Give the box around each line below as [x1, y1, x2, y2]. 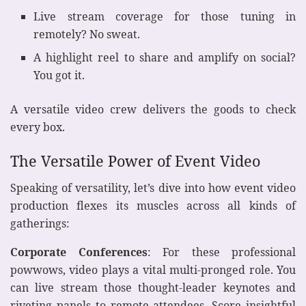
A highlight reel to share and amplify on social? [33, 50, 296, 66]
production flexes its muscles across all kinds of [10, 197, 296, 213]
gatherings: [10, 215, 70, 231]
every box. [10, 120, 65, 135]
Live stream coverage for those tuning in [33, 9, 296, 25]
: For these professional [147, 244, 296, 260]
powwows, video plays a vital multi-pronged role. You [10, 262, 296, 277]
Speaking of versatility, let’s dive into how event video [10, 180, 296, 195]
